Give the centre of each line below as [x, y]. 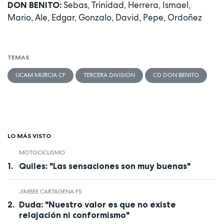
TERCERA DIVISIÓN [109, 75]
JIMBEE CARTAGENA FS [50, 191]
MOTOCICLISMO [42, 153]
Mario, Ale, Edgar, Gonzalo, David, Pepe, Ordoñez [105, 17]
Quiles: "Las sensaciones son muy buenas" [104, 166]
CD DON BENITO [176, 75]
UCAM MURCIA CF [40, 75]
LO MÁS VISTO [29, 136]
